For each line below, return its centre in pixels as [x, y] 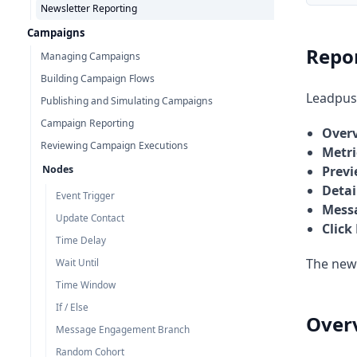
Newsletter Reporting [89, 8]
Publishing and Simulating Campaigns [127, 101]
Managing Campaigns [90, 56]
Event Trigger [85, 195]
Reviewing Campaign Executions [114, 145]
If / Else [72, 307]
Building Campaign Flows [98, 78]
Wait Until [77, 262]
